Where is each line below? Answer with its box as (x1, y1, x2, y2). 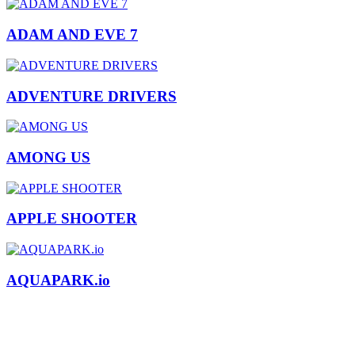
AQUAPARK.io (6, 271, 110, 288)
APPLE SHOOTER (6, 210, 137, 227)
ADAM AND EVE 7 (6, 26, 138, 44)
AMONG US (6, 149, 90, 166)
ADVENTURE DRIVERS (6, 87, 177, 105)
